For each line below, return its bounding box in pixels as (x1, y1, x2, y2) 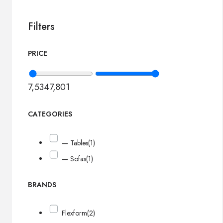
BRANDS (28, 179, 56, 190)
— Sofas (62, 154, 87, 164)
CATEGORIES (28, 109, 72, 119)
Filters (28, 19, 55, 34)
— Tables (62, 137, 89, 148)
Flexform (62, 208, 88, 218)
